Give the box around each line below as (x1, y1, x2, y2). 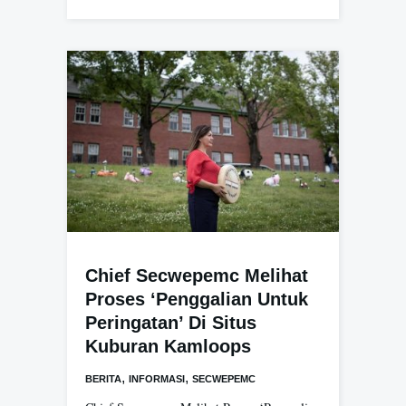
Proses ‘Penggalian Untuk (85, 289, 308, 310)
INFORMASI (129, 373, 185, 385)
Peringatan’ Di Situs (85, 313, 256, 333)
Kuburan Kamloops (85, 336, 251, 357)
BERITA (85, 373, 121, 385)
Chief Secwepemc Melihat (85, 266, 308, 286)
